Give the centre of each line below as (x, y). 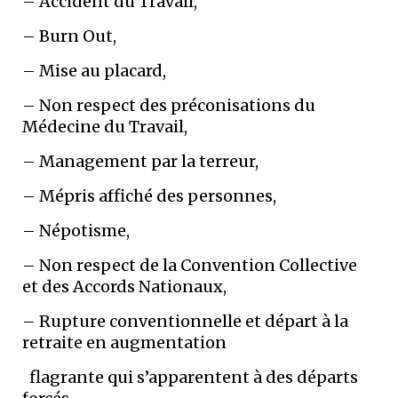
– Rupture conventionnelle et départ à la (185, 321)
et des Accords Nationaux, (124, 286)
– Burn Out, (69, 36)
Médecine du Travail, (107, 126)
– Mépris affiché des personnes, (149, 195)
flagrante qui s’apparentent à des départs (190, 377)
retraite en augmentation (124, 342)
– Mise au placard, (94, 70)
